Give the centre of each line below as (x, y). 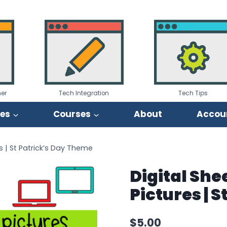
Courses (72, 114)
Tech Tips (193, 93)
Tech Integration (84, 93)
